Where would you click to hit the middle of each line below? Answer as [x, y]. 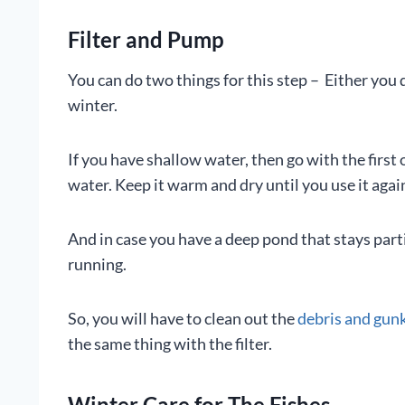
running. [97, 264]
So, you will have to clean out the [183, 318]
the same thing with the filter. [170, 343]
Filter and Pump [146, 39]
